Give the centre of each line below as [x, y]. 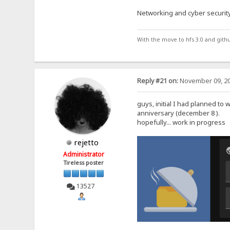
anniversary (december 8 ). [178, 113]
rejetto [87, 142]
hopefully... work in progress [181, 122]
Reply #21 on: [157, 81]
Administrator [84, 155]
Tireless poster [84, 163]
